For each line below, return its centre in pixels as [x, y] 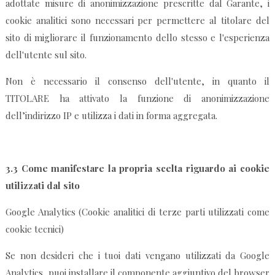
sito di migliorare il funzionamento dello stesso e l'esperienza [137, 38]
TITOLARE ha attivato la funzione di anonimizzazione [137, 99]
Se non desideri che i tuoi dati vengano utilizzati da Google [137, 256]
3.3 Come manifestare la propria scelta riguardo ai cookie [137, 168]
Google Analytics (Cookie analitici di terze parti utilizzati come [137, 212]
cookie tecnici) [34, 229]
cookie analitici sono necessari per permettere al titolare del [137, 21]
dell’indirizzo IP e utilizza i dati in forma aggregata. [111, 116]
